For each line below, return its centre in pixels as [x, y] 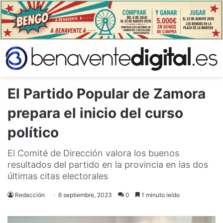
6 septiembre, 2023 [85, 195]
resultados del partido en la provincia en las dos [108, 164]
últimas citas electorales [58, 176]
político [33, 132]
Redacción [30, 195]
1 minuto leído [160, 195]
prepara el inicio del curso [95, 113]
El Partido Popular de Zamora [107, 93]
